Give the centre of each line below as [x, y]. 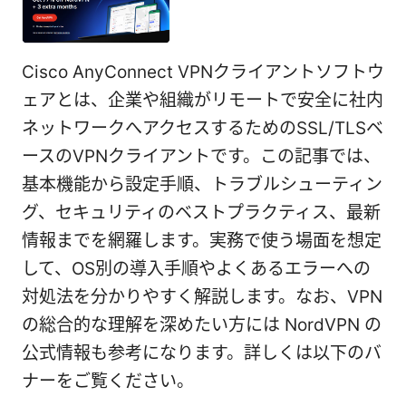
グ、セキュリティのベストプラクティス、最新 [201, 212]
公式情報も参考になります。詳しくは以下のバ [202, 353]
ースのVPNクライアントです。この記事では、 [201, 156]
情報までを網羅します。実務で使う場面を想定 [202, 240]
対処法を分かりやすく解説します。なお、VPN [202, 296]
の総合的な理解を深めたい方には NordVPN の [202, 324]
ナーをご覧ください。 [108, 381]
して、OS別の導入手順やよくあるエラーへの [196, 268]
